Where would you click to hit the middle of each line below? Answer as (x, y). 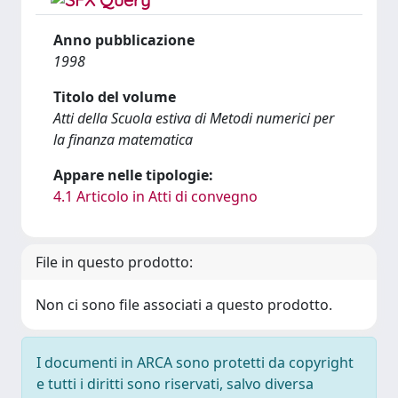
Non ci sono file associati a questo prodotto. (184, 305)
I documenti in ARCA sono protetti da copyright (195, 362)
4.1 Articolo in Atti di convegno (155, 196)
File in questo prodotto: (114, 262)
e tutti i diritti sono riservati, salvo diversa (175, 384)
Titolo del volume (115, 97)
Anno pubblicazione (124, 40)
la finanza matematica (123, 139)
